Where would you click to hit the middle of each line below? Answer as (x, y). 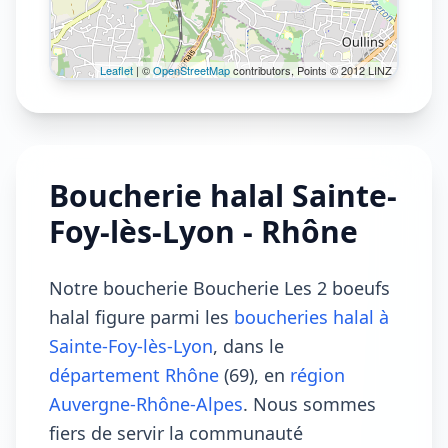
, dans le (248, 346)
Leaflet (116, 70)
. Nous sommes (309, 404)
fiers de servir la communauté (176, 433)
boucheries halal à (311, 317)
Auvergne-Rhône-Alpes (146, 404)
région (317, 375)
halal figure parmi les (141, 317)
